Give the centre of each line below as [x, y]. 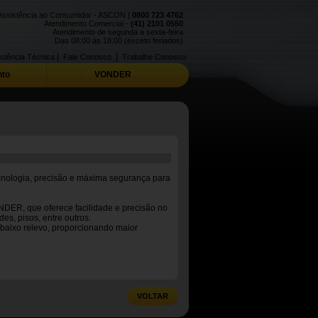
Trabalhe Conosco [154, 57]
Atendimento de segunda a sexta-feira [118, 32]
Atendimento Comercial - [87, 23]
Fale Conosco [87, 57]
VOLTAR [153, 296]
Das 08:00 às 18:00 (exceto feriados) [119, 40]
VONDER [112, 75]
